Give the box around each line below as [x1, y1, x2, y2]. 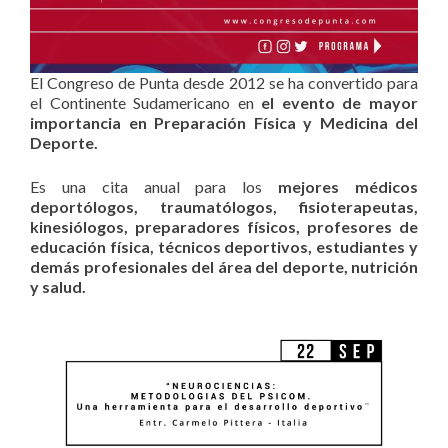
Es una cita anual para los [30, 177, 279, 197]
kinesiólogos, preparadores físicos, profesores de [30, 217, 418, 237]
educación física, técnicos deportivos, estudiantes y [30, 237, 418, 257]
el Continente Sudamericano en [30, 93, 262, 113]
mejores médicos [278, 177, 419, 197]
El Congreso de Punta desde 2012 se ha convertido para [30, 73, 418, 93]
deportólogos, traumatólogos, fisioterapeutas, [30, 197, 418, 217]
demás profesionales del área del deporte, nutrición [30, 257, 418, 277]
